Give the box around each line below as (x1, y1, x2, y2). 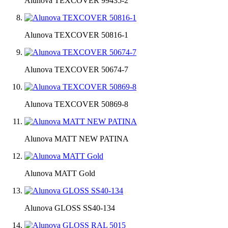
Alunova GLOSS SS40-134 (24, 204, 115, 213)
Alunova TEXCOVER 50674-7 (24, 65, 128, 74)
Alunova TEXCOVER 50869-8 (24, 100, 128, 109)
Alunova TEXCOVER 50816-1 (24, 31, 128, 40)
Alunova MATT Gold (24, 169, 95, 178)
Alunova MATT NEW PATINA (24, 134, 129, 144)
